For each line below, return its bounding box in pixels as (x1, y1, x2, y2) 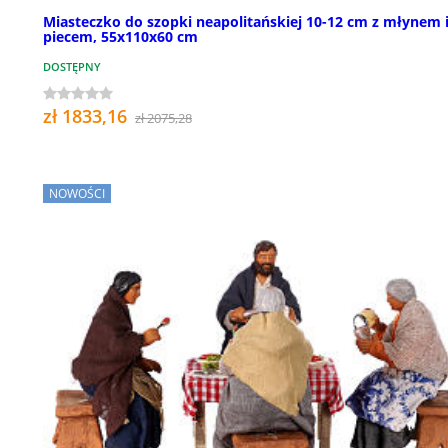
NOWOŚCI (49, 185, 105, 203)
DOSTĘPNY (43, 59, 101, 75)
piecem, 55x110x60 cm (43, 27, 198, 47)
